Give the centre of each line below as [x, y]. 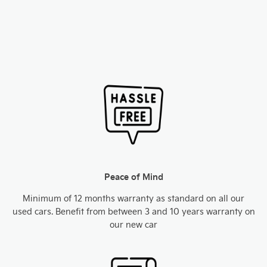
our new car [133, 224]
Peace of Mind [133, 176]
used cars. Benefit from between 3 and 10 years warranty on [133, 211]
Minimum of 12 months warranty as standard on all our [133, 198]
